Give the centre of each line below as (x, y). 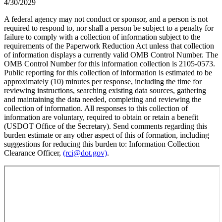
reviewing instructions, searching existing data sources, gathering (105, 90)
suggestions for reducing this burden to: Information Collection (102, 144)
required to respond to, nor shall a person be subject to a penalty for (109, 28)
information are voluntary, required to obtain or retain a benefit (101, 117)
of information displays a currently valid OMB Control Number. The (111, 55)
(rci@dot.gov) (85, 153)
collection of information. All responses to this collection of (96, 108)
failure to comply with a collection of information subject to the (102, 37)
